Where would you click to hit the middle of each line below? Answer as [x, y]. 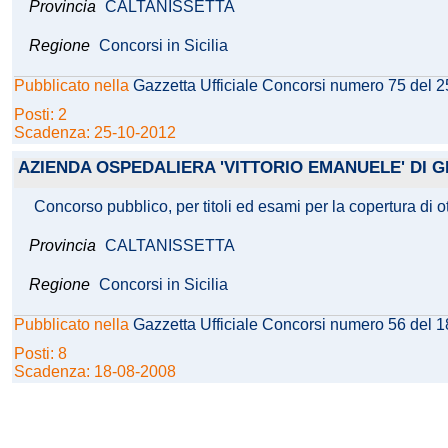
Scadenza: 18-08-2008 [95, 372]
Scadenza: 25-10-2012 [95, 133]
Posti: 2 [42, 115]
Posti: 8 [42, 354]
